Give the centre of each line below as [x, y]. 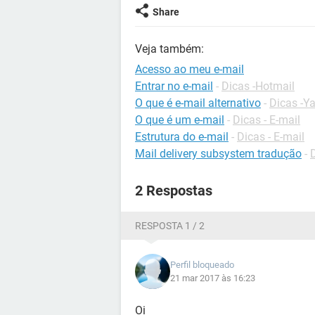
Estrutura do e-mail [182, 137]
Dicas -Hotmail [258, 86]
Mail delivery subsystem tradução [218, 154]
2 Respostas [174, 191]
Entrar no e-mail [174, 86]
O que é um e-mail [180, 120]
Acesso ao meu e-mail [189, 69]
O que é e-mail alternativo [198, 103]
